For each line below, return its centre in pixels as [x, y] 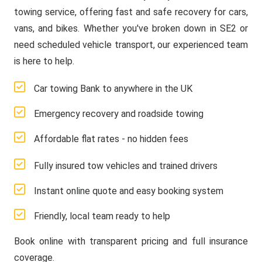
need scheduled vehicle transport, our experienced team [131, 45]
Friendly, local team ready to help [102, 216]
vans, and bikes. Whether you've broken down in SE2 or [131, 28]
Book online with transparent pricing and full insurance [131, 241]
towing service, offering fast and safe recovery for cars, [131, 12]
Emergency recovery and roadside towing [119, 114]
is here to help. [44, 61]
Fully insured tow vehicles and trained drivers [126, 166]
